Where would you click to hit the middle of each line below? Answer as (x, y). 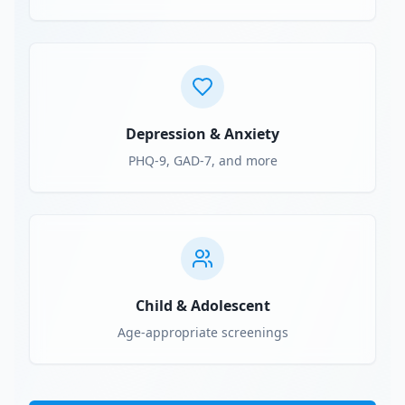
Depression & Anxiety (202, 134)
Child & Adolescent (202, 306)
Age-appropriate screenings (202, 332)
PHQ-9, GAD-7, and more (202, 160)
